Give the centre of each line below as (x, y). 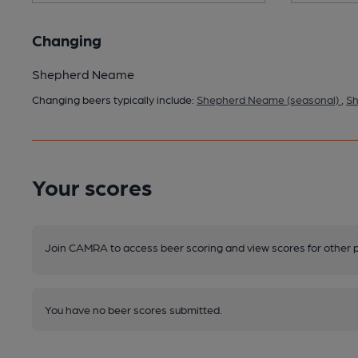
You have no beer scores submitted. (133, 309)
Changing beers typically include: (114, 99)
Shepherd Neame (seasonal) (269, 99)
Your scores (92, 186)
